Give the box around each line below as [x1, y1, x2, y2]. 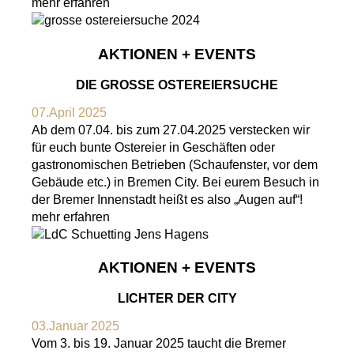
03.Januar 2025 [32, 319, 119, 333]
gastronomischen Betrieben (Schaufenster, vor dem [32, 157, 318, 171]
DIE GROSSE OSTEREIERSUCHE [76, 77, 269, 92]
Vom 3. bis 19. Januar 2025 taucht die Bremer [32, 337, 286, 351]
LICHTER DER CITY [117, 292, 237, 306]
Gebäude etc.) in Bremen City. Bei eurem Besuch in [32, 175, 319, 189]
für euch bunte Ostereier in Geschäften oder [32, 140, 275, 154]
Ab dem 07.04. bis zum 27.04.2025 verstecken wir [32, 122, 310, 137]
